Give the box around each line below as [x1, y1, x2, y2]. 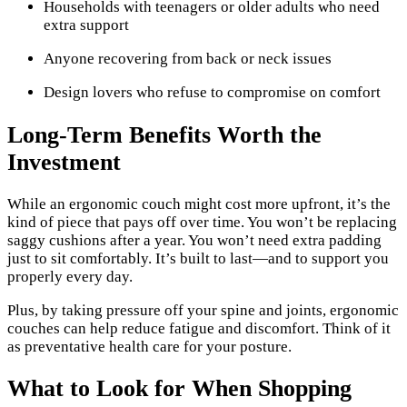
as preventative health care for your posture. [7, 337, 292, 355]
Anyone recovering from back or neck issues [44, 50, 332, 68]
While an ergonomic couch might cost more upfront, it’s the [7, 194, 391, 213]
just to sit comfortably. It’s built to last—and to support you [7, 249, 389, 267]
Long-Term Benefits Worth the [7, 121, 322, 148]
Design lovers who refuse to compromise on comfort [44, 84, 381, 102]
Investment [7, 148, 121, 175]
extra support [44, 16, 129, 35]
